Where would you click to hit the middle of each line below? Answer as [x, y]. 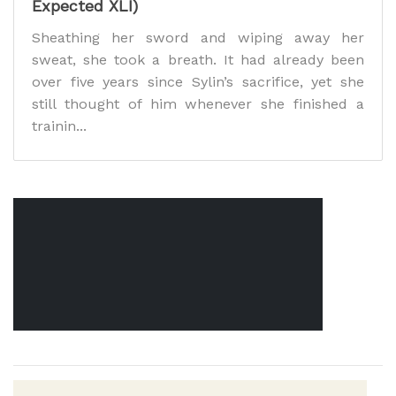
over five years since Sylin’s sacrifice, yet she [198, 82]
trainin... [59, 126]
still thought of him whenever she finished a [198, 104]
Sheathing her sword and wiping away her [198, 38]
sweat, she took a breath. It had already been [198, 60]
